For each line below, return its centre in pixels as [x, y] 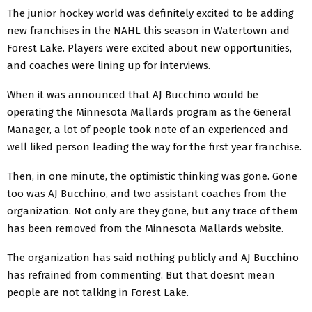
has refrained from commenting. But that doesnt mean [141, 275]
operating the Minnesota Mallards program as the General [149, 112]
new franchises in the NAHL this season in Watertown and [148, 30]
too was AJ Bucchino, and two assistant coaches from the [147, 193]
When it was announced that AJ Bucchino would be [133, 94]
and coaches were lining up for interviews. [109, 65]
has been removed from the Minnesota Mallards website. [145, 228]
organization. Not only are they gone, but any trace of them [153, 211]
